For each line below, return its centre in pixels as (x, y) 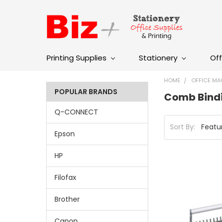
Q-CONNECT (76, 112)
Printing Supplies (78, 58)
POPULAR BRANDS (86, 91)
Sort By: (182, 127)
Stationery (159, 58)
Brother (67, 199)
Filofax (65, 177)
